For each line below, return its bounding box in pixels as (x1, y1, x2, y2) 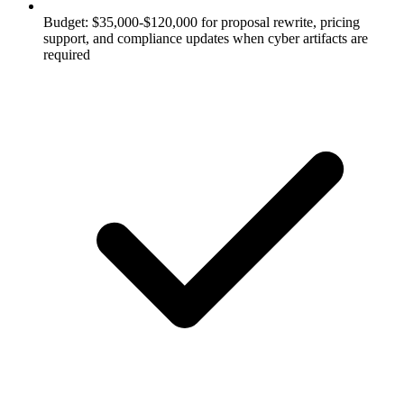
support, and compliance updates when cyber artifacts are (43, 30, 368, 46)
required (43, 46, 90, 62)
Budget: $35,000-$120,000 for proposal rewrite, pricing (43, 14, 360, 30)
